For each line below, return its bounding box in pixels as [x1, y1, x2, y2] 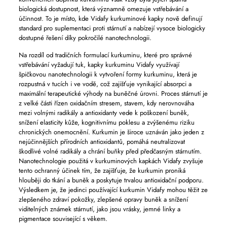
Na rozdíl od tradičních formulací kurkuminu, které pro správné [18, 50, 192, 60]
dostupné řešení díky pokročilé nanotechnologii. [18, 33, 152, 43]
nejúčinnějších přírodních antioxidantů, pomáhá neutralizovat [18, 137, 185, 146]
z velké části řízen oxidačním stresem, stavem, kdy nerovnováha [18, 98, 194, 108]
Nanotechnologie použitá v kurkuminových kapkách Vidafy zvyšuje [18, 156, 203, 166]
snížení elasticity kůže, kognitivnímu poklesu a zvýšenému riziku [18, 118, 195, 127]
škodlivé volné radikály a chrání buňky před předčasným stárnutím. [18, 146, 202, 156]
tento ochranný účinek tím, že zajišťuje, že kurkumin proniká [18, 166, 185, 175]
